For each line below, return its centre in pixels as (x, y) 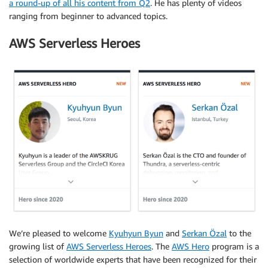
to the (239, 233)
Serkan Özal (204, 233)
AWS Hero (191, 246)
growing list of (38, 246)
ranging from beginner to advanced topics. (88, 16)
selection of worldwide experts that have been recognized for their (133, 260)
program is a (234, 246)
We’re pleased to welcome (59, 233)
